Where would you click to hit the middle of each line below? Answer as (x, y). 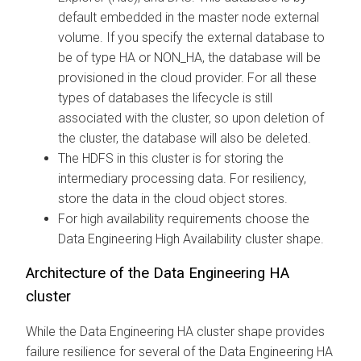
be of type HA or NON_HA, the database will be (189, 57)
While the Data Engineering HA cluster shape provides (175, 331)
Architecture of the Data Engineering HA (158, 273)
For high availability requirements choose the (184, 218)
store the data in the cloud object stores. (173, 198)
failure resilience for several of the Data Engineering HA (179, 351)
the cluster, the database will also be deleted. (185, 138)
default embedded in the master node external (189, 17)
